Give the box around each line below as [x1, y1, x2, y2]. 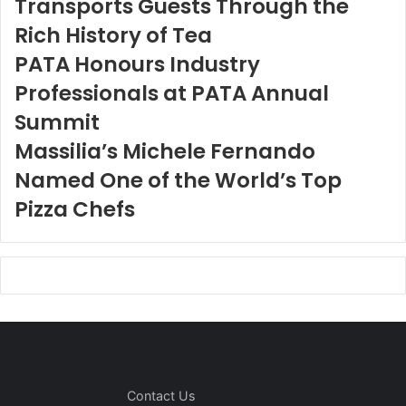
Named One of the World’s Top [14, 165, 342, 195]
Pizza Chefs [14, 194, 135, 224]
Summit [14, 107, 100, 137]
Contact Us [127, 387, 196, 403]
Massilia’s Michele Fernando [14, 136, 315, 166]
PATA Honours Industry [14, 49, 260, 79]
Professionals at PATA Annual [14, 78, 329, 108]
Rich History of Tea [14, 20, 212, 50]
